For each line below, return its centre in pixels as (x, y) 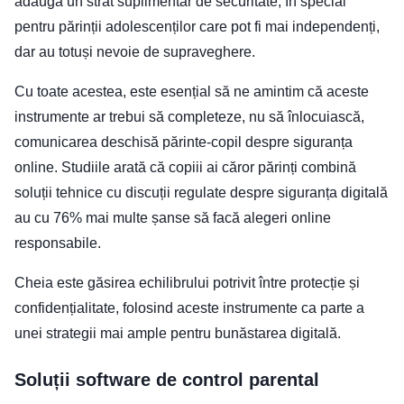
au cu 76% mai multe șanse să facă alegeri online (173, 217)
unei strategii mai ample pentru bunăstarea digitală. (178, 333)
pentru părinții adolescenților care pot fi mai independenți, (197, 26)
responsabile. (58, 243)
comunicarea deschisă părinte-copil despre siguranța (184, 142)
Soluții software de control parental (167, 379)
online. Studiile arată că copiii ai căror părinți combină (185, 167)
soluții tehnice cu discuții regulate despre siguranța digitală (201, 192)
